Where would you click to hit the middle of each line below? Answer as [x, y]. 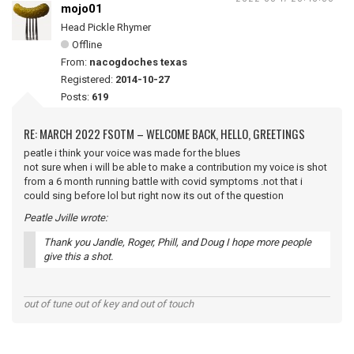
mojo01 [82, 9]
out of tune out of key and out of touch [109, 304]
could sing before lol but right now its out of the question [154, 196]
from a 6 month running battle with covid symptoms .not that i [163, 181]
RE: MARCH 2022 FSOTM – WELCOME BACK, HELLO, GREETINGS [164, 134]
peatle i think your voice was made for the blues [132, 153]
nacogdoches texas [138, 62]
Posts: [76, 97]
